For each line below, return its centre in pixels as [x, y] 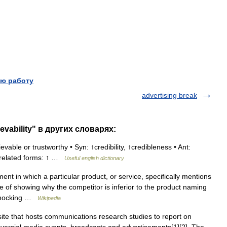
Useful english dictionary [94, 158]
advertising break [169, 95]
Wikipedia [49, 198]
